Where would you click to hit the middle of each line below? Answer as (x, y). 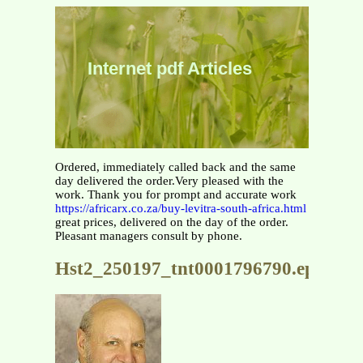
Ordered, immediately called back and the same (175, 167)
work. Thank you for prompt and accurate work (175, 194)
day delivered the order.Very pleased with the (169, 181)
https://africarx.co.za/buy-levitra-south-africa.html (180, 208)
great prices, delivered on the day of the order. (171, 222)
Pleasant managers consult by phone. (148, 236)
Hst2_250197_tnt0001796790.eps (188, 268)
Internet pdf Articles (169, 68)
